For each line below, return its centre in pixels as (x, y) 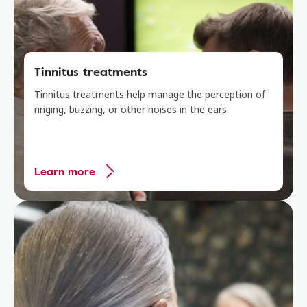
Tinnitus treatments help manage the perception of (150, 94)
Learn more (65, 171)
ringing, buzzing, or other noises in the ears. (132, 109)
